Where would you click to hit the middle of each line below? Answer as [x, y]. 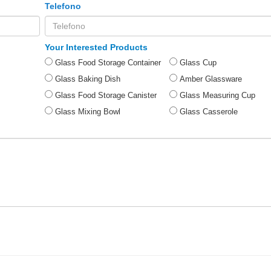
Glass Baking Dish [88, 79]
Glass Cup [198, 63]
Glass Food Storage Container [108, 63]
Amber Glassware [211, 79]
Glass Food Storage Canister [106, 96]
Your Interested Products [96, 47]
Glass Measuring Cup [217, 96]
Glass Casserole [209, 112]
